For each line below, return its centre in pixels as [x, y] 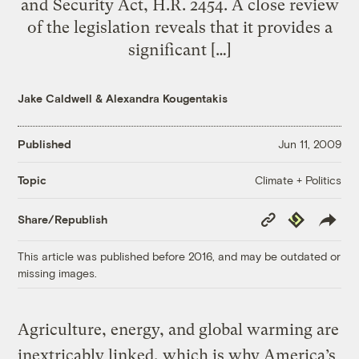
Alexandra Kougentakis [167, 98]
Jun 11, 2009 [309, 144]
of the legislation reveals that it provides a [179, 27]
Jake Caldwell [55, 98]
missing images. [58, 272]
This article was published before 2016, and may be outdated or [179, 256]
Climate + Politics [298, 179]
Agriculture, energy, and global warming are [179, 329]
